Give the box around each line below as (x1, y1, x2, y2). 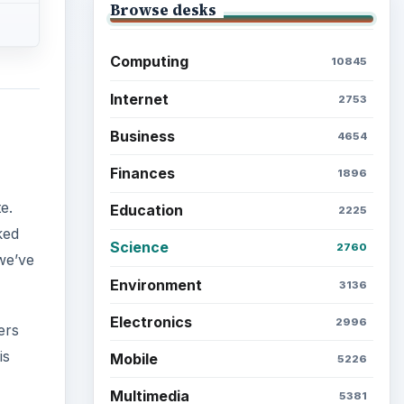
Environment (109, 275, 202, 294)
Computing (109, 52, 188, 71)
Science (109, 238, 169, 257)
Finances (109, 163, 175, 182)
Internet (109, 89, 169, 108)
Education (109, 201, 183, 220)
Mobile (109, 349, 158, 368)
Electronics (109, 312, 192, 331)
